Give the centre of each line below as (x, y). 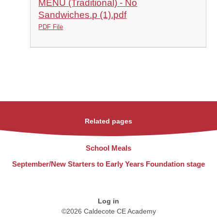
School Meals (108, 148)
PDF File (51, 27)
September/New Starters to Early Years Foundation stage (108, 164)
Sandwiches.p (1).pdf (83, 15)
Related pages (108, 121)
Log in (108, 201)
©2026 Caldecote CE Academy (108, 211)
